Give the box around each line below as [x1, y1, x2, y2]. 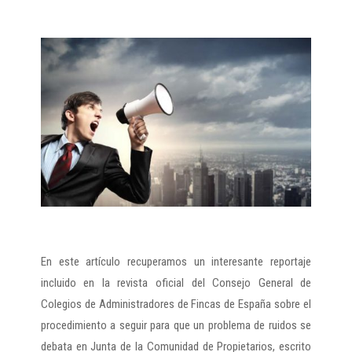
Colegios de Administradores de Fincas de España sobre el [40, 297, 312, 312]
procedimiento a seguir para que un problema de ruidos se [40, 318, 312, 333]
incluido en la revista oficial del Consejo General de [40, 276, 312, 291]
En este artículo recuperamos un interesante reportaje [40, 255, 312, 269]
